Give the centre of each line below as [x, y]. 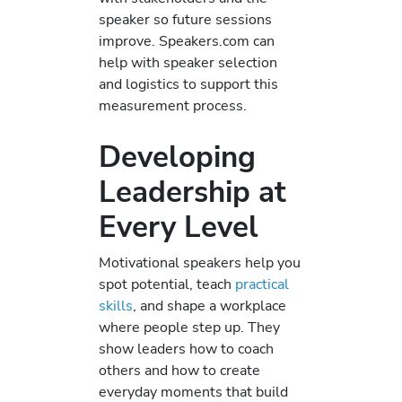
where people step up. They [189, 328]
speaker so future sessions [185, 19]
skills [116, 306]
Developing [177, 157]
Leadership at [192, 192]
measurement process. [173, 105]
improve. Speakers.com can [187, 40]
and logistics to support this [188, 83]
